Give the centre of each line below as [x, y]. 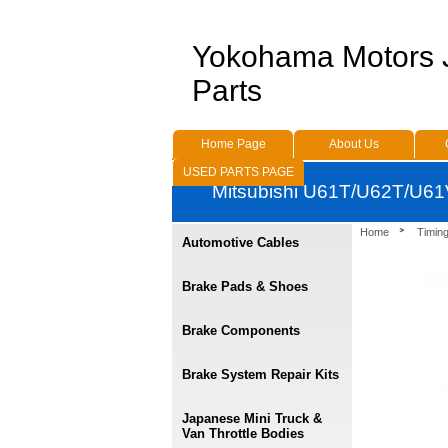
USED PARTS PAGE [238, 172]
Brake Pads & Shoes [245, 286]
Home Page [233, 144]
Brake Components [241, 330]
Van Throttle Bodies [243, 433]
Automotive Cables [240, 242]
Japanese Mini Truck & [252, 418]
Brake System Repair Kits [260, 374]
